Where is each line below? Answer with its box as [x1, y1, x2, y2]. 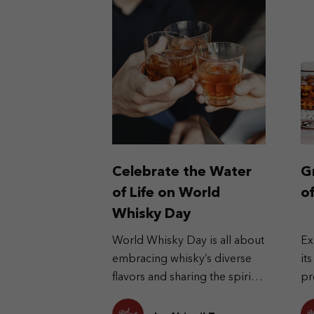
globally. [112, 290, 155, 301]
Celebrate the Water [112, 165, 252, 179]
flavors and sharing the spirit [112, 272, 254, 283]
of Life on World [112, 186, 220, 200]
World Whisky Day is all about [112, 235, 264, 247]
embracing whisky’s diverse [112, 254, 252, 265]
